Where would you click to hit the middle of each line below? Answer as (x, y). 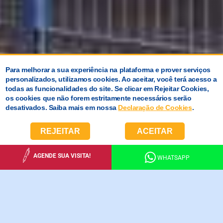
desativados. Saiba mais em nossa (62, 108)
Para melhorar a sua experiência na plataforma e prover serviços (108, 70)
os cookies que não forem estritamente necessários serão (99, 98)
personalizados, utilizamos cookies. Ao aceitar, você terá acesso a (111, 79)
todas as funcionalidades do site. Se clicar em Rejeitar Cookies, (107, 89)
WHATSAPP (174, 158)
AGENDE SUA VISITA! (62, 156)
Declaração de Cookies (155, 108)
